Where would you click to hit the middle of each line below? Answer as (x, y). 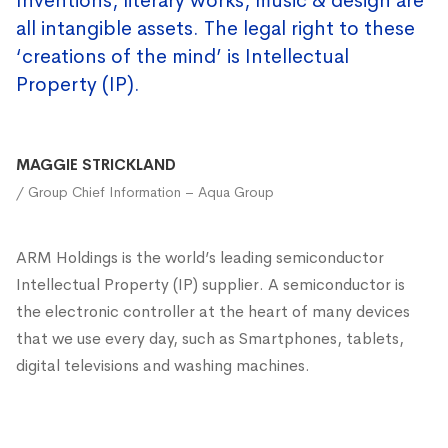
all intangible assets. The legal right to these (215, 28)
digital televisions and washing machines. (163, 365)
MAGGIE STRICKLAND (96, 164)
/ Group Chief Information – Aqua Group (145, 192)
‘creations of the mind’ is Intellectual (182, 56)
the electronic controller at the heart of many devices (213, 311)
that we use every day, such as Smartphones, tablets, (210, 338)
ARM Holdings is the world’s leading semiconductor (200, 257)
